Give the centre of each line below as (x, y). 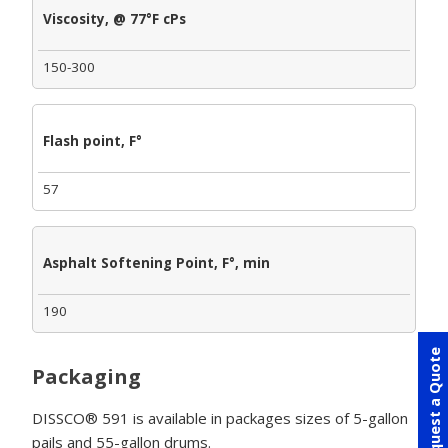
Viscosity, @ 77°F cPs (114, 18)
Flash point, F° (92, 140)
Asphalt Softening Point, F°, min (156, 262)
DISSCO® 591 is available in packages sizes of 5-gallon (220, 417)
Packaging (86, 376)
